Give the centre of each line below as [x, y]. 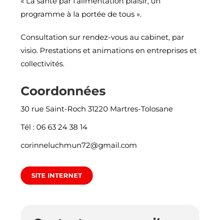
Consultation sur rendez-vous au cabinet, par [103, 37]
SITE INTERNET [57, 176]
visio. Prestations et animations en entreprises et [109, 51]
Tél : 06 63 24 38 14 [54, 127]
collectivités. [43, 64]
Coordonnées [63, 91]
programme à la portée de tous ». [81, 14]
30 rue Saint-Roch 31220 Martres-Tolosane [97, 109]
